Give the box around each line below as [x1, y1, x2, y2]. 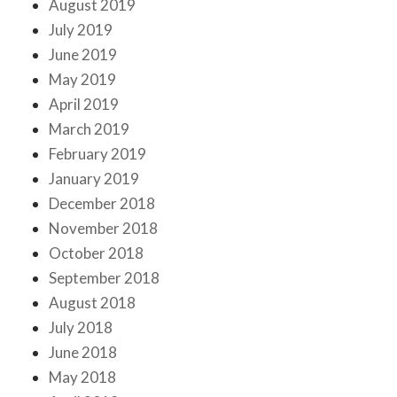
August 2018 [49, 293, 136, 313]
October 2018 [49, 244, 144, 263]
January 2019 [49, 169, 139, 189]
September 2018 [49, 269, 160, 288]
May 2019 [49, 70, 116, 90]
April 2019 [49, 95, 119, 114]
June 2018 [49, 343, 117, 362]
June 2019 [49, 45, 117, 65]
